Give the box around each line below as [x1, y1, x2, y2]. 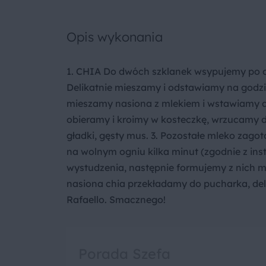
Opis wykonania [66, 28, 163, 45]
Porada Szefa [78, 244, 170, 262]
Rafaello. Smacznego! [66, 193, 166, 205]
